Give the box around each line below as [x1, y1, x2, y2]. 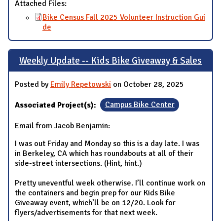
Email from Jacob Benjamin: [15, 120, 110, 131]
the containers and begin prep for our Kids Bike [15, 187, 175, 198]
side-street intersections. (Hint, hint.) [15, 158, 142, 168]
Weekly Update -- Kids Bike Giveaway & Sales [19, 55, 202, 67]
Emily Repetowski [50, 79, 111, 89]
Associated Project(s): [15, 100, 98, 110]
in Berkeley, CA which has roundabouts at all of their [15, 148, 193, 158]
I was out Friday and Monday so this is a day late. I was [15, 138, 199, 148]
